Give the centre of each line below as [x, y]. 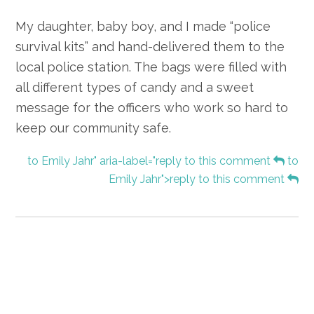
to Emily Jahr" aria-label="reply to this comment [150, 161]
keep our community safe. [94, 128]
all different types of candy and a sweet [135, 88]
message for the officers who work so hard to [152, 108]
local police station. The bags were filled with [151, 67]
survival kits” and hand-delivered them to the [150, 47]
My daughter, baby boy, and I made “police [143, 27]
